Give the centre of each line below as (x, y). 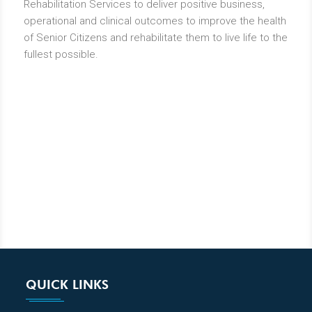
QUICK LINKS (67, 284)
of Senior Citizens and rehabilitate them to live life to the (155, 38)
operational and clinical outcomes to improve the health (155, 21)
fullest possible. (61, 55)
